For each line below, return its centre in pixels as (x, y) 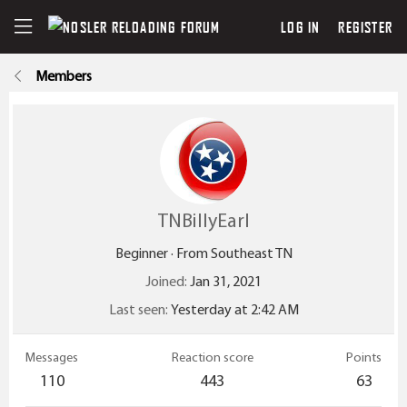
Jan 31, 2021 (226, 281)
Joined (165, 281)
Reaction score (212, 357)
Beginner (141, 253)
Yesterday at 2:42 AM (234, 309)
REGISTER (366, 26)
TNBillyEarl (203, 220)
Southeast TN (251, 253)
